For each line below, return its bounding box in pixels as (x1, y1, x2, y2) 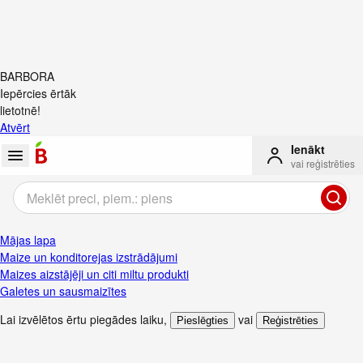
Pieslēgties (177, 314, 228, 327)
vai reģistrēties (291, 156, 355, 170)
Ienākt (291, 141, 325, 157)
